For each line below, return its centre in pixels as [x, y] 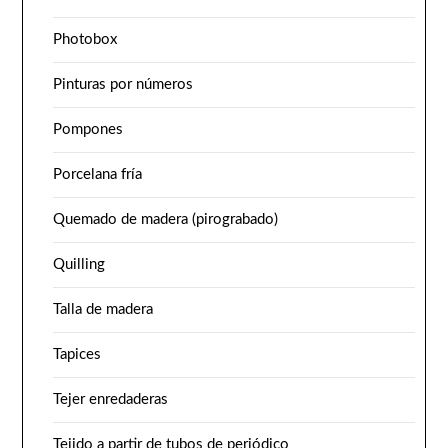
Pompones [88, 130]
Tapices [77, 355]
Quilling [79, 265]
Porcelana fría [98, 175]
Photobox [85, 40]
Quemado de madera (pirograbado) [166, 220]
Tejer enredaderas [111, 400]
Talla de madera [103, 310]
